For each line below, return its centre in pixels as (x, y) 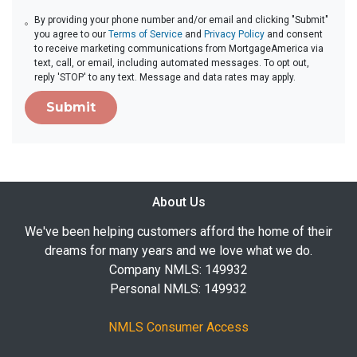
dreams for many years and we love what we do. (178, 250)
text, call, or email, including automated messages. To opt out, (172, 63)
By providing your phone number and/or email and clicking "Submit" (182, 20)
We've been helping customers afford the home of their (178, 231)
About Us (178, 202)
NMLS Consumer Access (178, 327)
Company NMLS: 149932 (178, 269)
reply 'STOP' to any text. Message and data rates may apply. (165, 77)
